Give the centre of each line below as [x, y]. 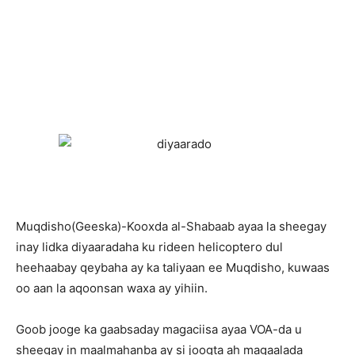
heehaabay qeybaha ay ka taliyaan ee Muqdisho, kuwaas [173, 267]
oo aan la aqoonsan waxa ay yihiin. [112, 288]
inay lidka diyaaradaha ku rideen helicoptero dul [149, 247]
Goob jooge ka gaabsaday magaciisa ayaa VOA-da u [159, 329]
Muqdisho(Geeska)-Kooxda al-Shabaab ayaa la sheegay [171, 226]
